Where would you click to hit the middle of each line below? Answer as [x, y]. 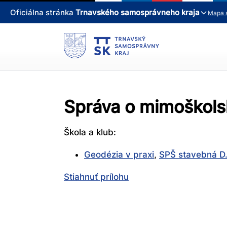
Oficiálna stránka [43, 13]
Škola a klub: [90, 133]
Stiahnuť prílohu [96, 177]
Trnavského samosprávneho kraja [138, 13]
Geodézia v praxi [119, 155]
